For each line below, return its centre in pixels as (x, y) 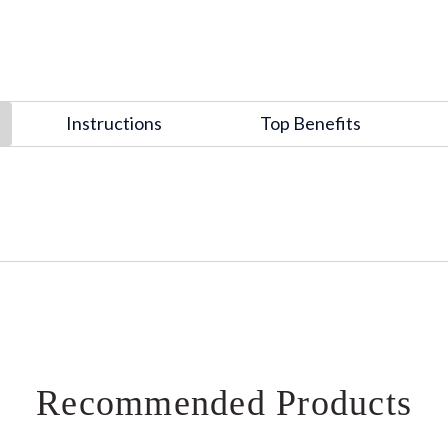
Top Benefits (310, 123)
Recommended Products (224, 403)
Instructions (114, 123)
